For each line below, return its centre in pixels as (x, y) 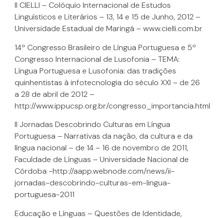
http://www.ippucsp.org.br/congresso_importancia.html (112, 106)
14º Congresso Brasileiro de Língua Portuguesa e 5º (105, 47)
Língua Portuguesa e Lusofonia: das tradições (95, 71)
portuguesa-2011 (45, 195)
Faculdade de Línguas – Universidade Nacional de (102, 160)
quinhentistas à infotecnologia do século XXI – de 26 (107, 82)
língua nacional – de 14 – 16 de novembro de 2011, (101, 148)
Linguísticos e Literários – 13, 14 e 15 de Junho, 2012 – (108, 17)
